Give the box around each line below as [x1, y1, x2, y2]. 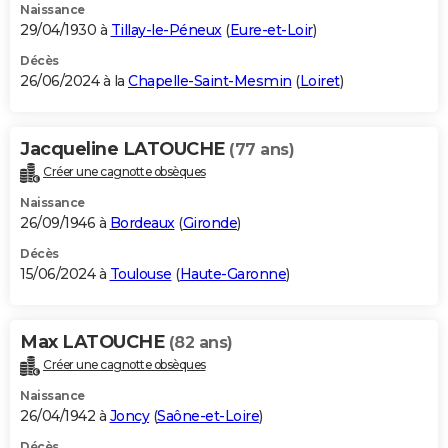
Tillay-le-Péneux [110, 21, 222, 40]
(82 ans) [168, 332, 233, 352]
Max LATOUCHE [20, 330, 169, 353]
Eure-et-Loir [229, 21, 313, 40]
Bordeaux [109, 213, 175, 232]
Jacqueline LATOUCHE [20, 138, 229, 161]
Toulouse [109, 264, 172, 283]
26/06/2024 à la [20, 72, 128, 91]
